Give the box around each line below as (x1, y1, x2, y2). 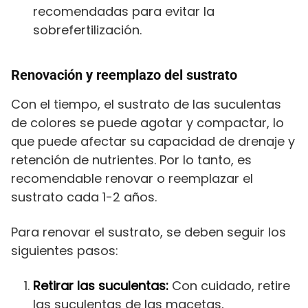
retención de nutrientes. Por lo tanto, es (11, 151, 252, 169)
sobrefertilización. (33, 21, 142, 39)
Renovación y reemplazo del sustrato (11, 67, 237, 84)
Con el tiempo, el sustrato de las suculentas (11, 96, 281, 113)
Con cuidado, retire (168, 277, 290, 295)
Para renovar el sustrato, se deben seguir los (11, 223, 286, 241)
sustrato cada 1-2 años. (11, 188, 157, 206)
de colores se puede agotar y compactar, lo (11, 114, 284, 132)
